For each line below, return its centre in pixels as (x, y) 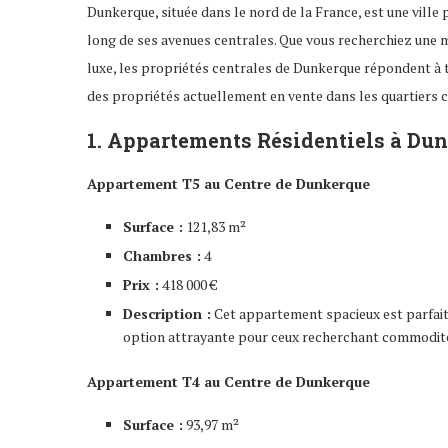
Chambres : (162, 255)
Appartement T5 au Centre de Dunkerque (228, 183)
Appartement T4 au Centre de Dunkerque (228, 381)
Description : (167, 313)
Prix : (141, 284)
